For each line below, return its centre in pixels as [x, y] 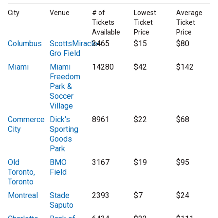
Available [106, 32]
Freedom [65, 77]
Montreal [23, 196]
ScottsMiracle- [75, 44]
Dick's [60, 120]
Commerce [26, 120]
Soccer [62, 96]
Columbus [25, 44]
